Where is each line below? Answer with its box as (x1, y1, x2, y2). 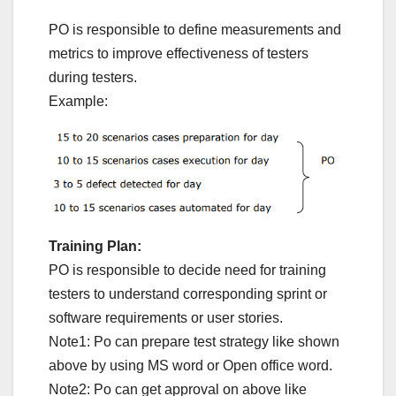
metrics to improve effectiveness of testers (49, 45, 308, 61)
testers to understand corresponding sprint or (49, 286, 327, 301)
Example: (49, 93, 108, 109)
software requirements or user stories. (49, 309, 283, 325)
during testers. (49, 69, 137, 85)
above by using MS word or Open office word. (49, 357, 332, 373)
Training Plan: (49, 238, 141, 254)
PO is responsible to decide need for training (49, 262, 326, 278)
